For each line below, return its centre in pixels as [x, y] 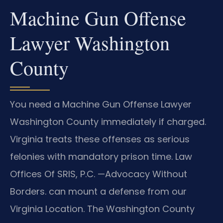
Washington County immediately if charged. [108, 121]
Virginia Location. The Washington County [102, 209]
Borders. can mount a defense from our [98, 191]
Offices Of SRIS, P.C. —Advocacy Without [99, 174]
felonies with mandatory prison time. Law [101, 156]
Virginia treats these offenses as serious [100, 139]
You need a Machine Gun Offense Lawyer [101, 104]
